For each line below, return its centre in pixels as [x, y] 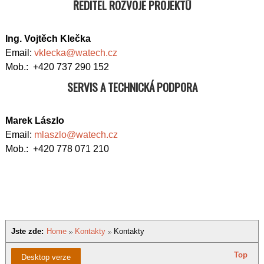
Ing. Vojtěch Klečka [48, 39]
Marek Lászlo [35, 121]
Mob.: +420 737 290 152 [57, 67]
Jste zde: [27, 231]
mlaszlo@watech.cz [76, 135]
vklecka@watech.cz [76, 53]
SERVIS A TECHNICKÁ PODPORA [132, 87]
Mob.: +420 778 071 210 [57, 149]
